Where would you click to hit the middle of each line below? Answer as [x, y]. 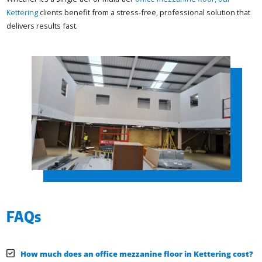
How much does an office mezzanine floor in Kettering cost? [137, 254]
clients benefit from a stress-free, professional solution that [144, 13]
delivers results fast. [42, 26]
